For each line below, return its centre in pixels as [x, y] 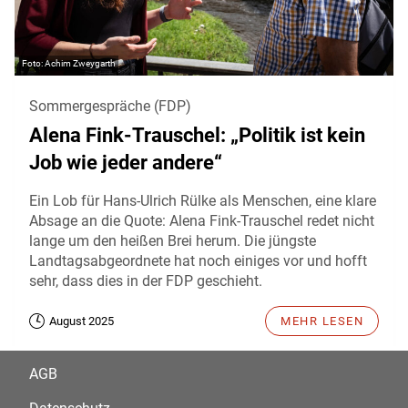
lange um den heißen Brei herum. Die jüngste [173, 241]
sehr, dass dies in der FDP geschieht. [146, 281]
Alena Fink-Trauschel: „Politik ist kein [197, 136]
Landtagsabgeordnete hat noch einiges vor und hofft [198, 261]
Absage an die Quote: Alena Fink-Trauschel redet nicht [202, 221]
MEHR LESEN [322, 321]
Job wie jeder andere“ [126, 163]
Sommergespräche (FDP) [110, 107]
